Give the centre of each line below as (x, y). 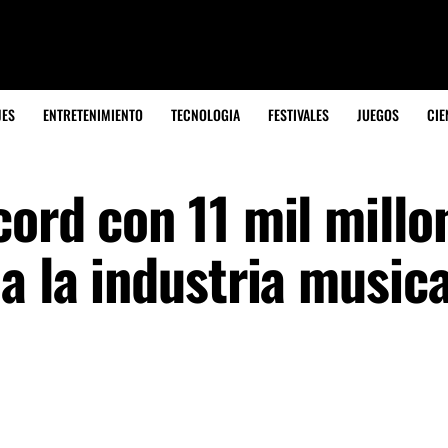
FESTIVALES (298, 114)
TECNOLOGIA (205, 114)
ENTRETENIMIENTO (93, 114)
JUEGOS (378, 114)
